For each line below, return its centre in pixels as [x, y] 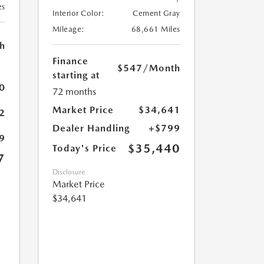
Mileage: [68, 29]
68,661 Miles [156, 29]
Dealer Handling [91, 128]
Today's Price [84, 148]
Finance [70, 61]
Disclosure [68, 172]
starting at [76, 75]
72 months [74, 92]
